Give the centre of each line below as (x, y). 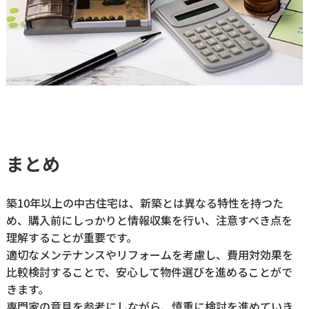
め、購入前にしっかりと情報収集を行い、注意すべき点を (149, 220)
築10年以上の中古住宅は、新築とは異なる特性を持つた (144, 203)
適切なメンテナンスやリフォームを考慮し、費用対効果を (149, 255)
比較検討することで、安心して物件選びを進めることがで (149, 272)
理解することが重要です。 (71, 238)
